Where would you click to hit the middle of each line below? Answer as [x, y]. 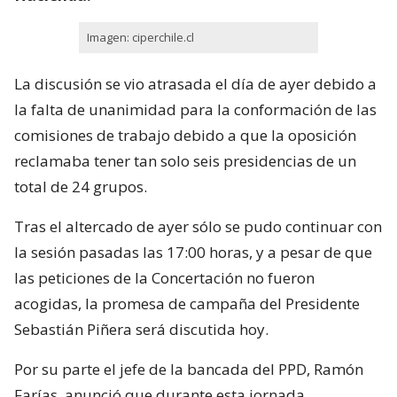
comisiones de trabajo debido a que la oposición [185, 135]
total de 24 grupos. [81, 186]
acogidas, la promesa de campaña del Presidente [187, 303]
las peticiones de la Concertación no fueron [164, 277]
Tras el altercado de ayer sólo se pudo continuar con [198, 226]
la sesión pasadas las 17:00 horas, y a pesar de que [193, 252]
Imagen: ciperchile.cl [140, 37]
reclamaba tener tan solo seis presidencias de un [185, 160]
